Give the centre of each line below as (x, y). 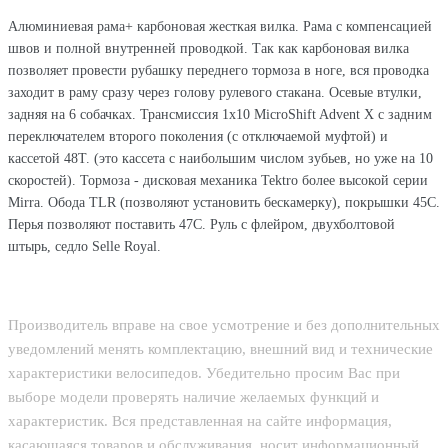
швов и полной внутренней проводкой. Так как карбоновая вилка (208, 48)
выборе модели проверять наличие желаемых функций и (193, 397)
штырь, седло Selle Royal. (84, 246)
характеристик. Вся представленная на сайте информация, (200, 421)
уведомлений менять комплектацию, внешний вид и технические (220, 349)
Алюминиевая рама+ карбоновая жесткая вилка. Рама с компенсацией (220, 26)
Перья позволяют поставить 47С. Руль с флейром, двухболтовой (201, 224)
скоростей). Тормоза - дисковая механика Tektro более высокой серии (218, 180)
